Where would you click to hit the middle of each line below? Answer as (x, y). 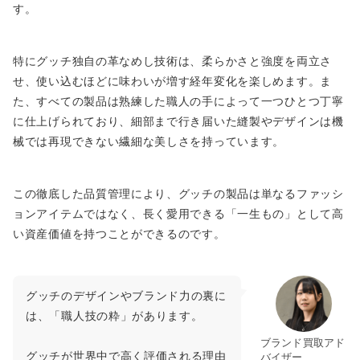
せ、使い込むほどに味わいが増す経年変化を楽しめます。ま (172, 81)
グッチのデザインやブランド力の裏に (126, 296)
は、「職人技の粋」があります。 (115, 316)
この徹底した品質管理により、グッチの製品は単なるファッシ (178, 194)
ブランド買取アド (303, 343)
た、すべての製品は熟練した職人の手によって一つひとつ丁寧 (178, 101)
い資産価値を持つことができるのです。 (119, 234)
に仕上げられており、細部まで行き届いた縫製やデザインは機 (178, 121)
